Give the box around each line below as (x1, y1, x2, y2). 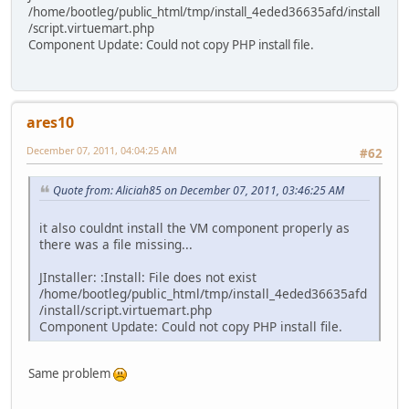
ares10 (26, 112, 74, 133)
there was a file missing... (39, 236, 193, 254)
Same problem (28, 365, 113, 383)
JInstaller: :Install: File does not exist (39, 268, 257, 287)
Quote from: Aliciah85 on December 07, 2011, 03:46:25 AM (53, 183, 344, 199)
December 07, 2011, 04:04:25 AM (26, 143, 177, 158)
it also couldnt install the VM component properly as (39, 219, 350, 237)
